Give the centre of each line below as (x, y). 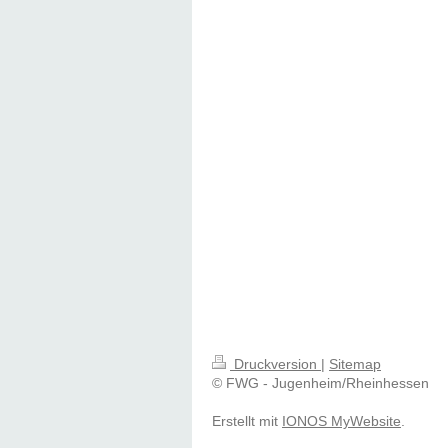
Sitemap (355, 364)
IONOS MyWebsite (341, 421)
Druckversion (275, 364)
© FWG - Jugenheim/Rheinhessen (320, 383)
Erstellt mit (247, 421)
